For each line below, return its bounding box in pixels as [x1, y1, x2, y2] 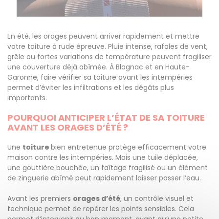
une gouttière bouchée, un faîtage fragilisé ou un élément [7, 163, 208, 173]
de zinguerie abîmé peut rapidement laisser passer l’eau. [7, 173, 201, 183]
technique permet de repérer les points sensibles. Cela [7, 204, 194, 214]
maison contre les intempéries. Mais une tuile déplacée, [7, 153, 198, 162]
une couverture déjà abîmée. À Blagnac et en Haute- [7, 62, 190, 72]
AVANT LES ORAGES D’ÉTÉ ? [7, 121, 128, 133]
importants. [7, 93, 47, 103]
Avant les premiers [7, 194, 73, 203]
